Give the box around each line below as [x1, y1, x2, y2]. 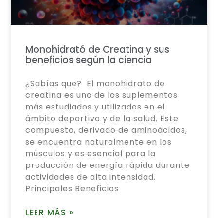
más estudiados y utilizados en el [25, 101, 165, 113]
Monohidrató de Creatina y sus [25, 43, 170, 56]
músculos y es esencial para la [25, 148, 156, 160]
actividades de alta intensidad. [25, 171, 156, 183]
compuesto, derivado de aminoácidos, [25, 125, 188, 136]
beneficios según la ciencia [25, 54, 152, 67]
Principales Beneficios [25, 183, 119, 195]
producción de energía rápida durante [25, 160, 190, 171]
